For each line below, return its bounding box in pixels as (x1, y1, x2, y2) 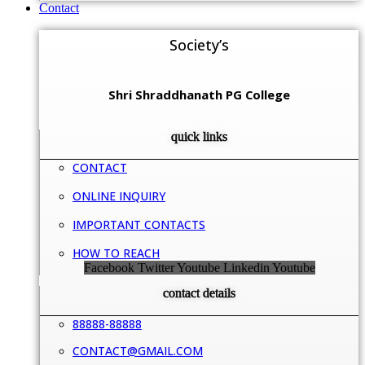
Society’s (169, 34, 229, 55)
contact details (163, 286, 235, 301)
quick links (171, 129, 227, 143)
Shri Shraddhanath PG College (108, 86, 290, 103)
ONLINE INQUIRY (73, 187, 165, 204)
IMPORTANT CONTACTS (73, 216, 205, 232)
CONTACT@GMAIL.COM (73, 343, 203, 359)
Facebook (83, 260, 134, 275)
